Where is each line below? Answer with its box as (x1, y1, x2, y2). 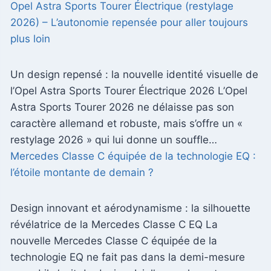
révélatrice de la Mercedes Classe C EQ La (10, 218, 218, 230)
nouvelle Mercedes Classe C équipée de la (10, 234, 217, 247)
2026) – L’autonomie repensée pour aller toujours (10, 16, 248, 28)
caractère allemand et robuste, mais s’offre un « (10, 117, 243, 129)
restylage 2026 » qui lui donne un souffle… (10, 133, 217, 146)
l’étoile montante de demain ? (10, 166, 154, 178)
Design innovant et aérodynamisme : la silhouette (10, 201, 250, 214)
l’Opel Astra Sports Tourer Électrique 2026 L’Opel (10, 84, 247, 97)
